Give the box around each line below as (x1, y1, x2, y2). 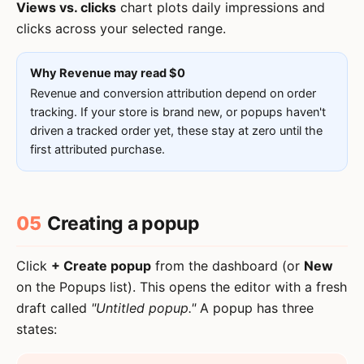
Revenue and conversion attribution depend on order (30, 86, 316, 101)
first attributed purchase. (30, 142, 165, 157)
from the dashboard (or (151, 258, 304, 274)
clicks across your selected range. (16, 20, 226, 37)
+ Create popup (51, 258, 151, 274)
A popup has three (196, 300, 314, 316)
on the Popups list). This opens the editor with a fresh (16, 279, 347, 295)
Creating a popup (47, 212, 200, 235)
